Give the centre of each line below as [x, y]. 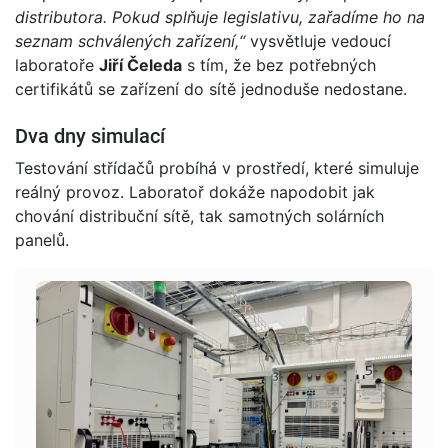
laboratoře [57, 65]
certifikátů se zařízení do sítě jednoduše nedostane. [211, 89]
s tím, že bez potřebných [279, 65]
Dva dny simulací [90, 137]
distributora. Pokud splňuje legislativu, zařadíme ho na [220, 17]
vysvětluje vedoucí [318, 41]
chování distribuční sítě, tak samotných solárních [199, 216]
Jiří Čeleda [140, 65]
